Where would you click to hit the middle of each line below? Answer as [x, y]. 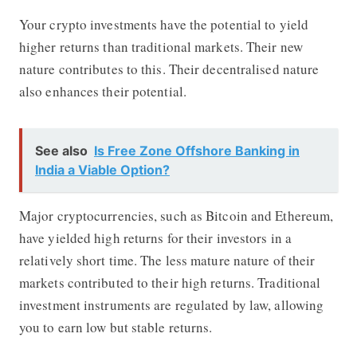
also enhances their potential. [102, 91]
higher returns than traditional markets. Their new [161, 46]
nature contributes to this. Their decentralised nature [169, 69]
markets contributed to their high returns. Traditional [170, 282]
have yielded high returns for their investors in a [155, 237]
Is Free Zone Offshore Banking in [196, 150]
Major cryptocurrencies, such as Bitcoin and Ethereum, [176, 215]
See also [61, 150]
